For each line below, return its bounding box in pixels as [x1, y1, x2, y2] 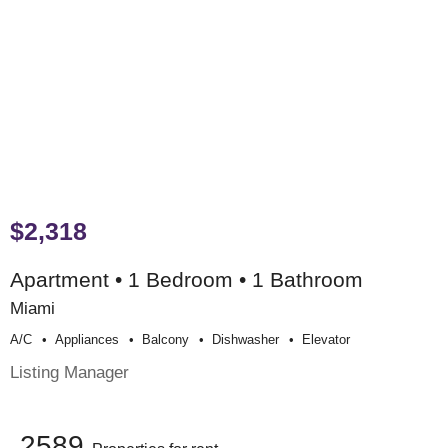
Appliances [55, 331, 119, 347]
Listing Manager [10, 361, 129, 382]
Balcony [142, 331, 189, 347]
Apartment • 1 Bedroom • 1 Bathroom [10, 268, 363, 292]
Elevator [302, 331, 350, 347]
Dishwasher [212, 331, 279, 347]
